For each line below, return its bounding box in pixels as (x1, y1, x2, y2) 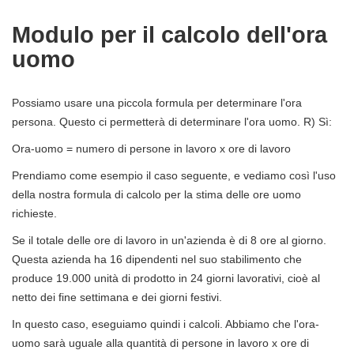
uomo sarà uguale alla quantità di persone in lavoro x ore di (12, 336, 309, 349)
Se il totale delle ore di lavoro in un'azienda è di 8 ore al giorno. (12, 233, 326, 247)
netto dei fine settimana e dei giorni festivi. (12, 290, 222, 303)
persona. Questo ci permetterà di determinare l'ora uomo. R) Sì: (12, 115, 332, 128)
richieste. (12, 206, 57, 220)
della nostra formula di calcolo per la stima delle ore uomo (12, 187, 301, 201)
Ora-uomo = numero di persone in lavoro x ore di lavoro (12, 141, 291, 155)
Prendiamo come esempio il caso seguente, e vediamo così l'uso (12, 168, 336, 182)
